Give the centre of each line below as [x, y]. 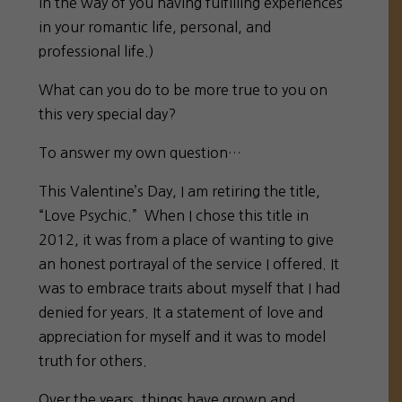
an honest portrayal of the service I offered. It [189, 263]
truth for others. [93, 360]
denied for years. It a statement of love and [181, 312]
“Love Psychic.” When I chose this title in [174, 215]
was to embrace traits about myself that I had [190, 288]
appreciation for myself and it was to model [183, 336]
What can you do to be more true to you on [184, 89]
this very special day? [108, 114]
